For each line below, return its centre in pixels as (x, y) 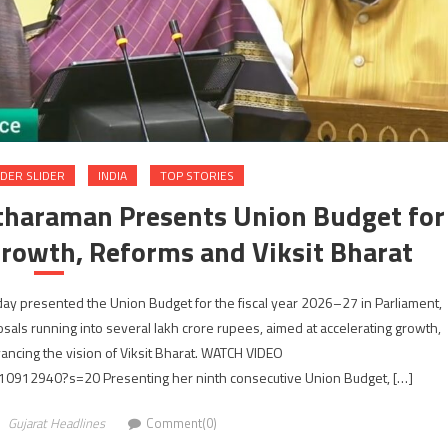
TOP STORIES (197, 175)
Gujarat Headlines (56, 422)
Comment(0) (181, 422)
